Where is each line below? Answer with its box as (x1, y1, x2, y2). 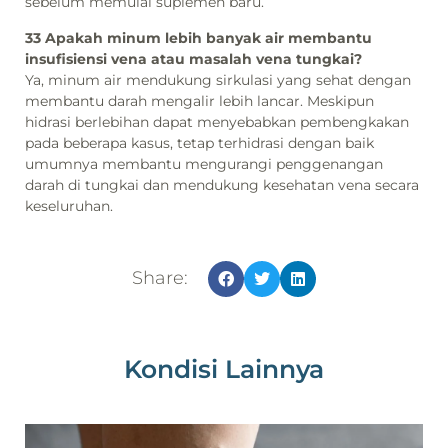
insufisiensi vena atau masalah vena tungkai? (25, 49, 362, 68)
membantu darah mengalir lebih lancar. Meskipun (25, 91, 374, 110)
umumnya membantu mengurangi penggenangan (25, 154, 383, 173)
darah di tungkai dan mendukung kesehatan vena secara (25, 175, 419, 194)
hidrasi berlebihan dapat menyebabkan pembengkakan (25, 112, 409, 131)
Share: (132, 266, 188, 289)
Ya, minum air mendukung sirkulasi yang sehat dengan (25, 70, 411, 89)
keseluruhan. (25, 196, 113, 215)
